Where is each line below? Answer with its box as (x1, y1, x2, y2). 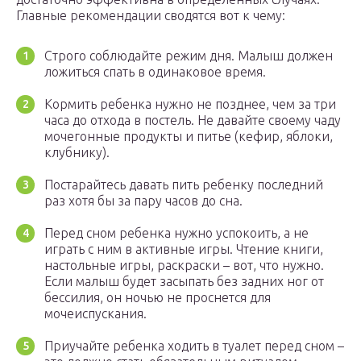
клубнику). (44, 145, 110, 160)
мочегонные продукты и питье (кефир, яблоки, (44, 129, 333, 144)
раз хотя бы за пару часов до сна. (44, 193, 243, 209)
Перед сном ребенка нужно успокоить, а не (44, 226, 309, 241)
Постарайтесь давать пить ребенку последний (44, 177, 323, 193)
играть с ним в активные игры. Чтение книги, (44, 242, 323, 257)
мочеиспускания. (44, 306, 147, 322)
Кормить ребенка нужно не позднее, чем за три (44, 97, 336, 112)
